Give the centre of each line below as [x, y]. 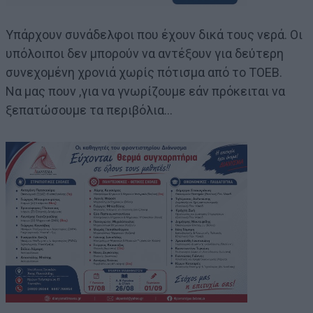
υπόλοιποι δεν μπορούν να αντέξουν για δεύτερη [145, 53]
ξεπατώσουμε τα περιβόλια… [89, 110]
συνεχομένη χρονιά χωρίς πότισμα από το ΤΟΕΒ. [144, 72]
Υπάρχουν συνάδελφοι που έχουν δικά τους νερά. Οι [154, 34]
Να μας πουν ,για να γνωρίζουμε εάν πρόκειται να [145, 91]
